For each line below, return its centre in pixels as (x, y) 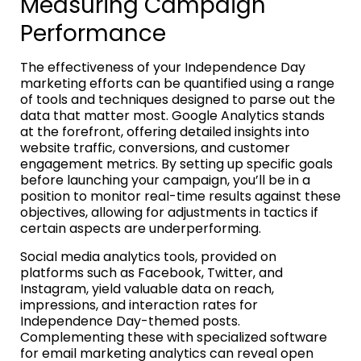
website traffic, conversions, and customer (155, 148)
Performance (93, 34)
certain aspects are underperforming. (141, 229)
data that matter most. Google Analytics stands (172, 116)
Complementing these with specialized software (174, 338)
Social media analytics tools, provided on (148, 257)
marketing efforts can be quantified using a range (177, 84)
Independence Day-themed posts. (130, 322)
